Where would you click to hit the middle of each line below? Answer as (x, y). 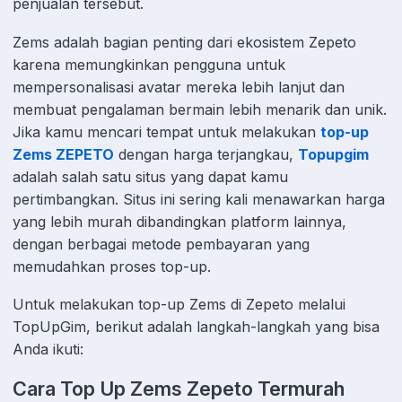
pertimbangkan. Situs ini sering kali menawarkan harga (199, 199)
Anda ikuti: (48, 350)
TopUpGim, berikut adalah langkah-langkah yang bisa (196, 327)
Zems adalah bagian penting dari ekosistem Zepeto (184, 42)
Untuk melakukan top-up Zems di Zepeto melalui (179, 305)
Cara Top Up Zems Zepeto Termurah (179, 388)
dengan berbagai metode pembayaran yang (161, 244)
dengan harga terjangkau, (206, 154)
